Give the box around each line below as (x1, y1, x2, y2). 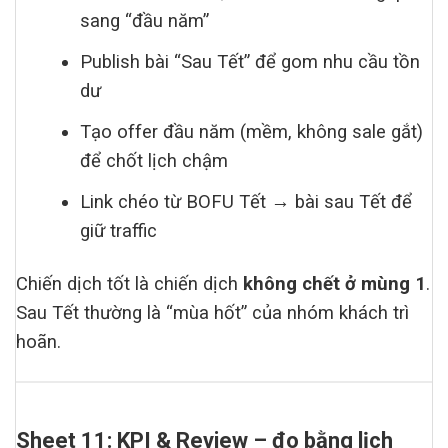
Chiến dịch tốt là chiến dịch (16, 272, 243, 295)
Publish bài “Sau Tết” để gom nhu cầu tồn (80, 50, 421, 73)
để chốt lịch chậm (80, 149, 229, 172)
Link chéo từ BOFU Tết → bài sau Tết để (80, 190, 413, 213)
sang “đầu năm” (80, 9, 210, 32)
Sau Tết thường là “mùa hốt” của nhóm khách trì (16, 301, 409, 324)
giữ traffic (80, 219, 158, 242)
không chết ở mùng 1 (243, 272, 426, 295)
